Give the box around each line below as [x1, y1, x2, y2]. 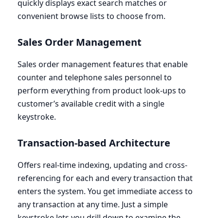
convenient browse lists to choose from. [18, 11, 165, 22]
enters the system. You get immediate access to [18, 186, 193, 197]
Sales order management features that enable [18, 59, 188, 70]
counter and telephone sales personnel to [18, 72, 172, 83]
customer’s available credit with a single [18, 98, 164, 109]
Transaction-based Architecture [18, 136, 170, 150]
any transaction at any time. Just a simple [18, 199, 168, 210]
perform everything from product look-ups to [18, 85, 186, 96]
